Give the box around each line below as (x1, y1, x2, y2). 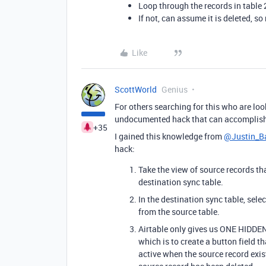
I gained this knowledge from (115, 131, 224, 142)
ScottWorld (115, 84, 157, 95)
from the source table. (138, 206, 220, 217)
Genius (161, 84, 188, 95)
